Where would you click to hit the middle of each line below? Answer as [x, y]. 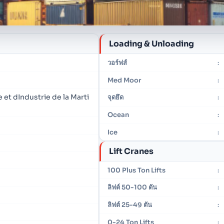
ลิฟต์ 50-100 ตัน [132, 187]
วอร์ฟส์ [117, 62]
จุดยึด [116, 97]
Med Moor [124, 80]
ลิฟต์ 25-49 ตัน [130, 205]
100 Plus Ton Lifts [137, 170]
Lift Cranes [131, 151]
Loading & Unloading [152, 43]
